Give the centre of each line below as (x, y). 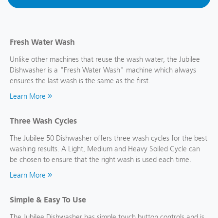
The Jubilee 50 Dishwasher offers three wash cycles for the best (109, 138)
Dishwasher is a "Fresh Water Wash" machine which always (103, 70)
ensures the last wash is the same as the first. (80, 81)
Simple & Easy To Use (48, 200)
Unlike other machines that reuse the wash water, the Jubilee (105, 59)
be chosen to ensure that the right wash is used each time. (100, 159)
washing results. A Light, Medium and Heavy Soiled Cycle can (105, 149)
